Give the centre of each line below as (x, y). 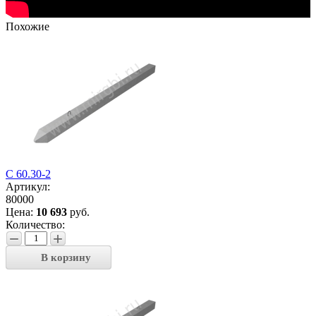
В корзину (66, 257)
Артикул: (28, 186)
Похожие (28, 26)
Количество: (35, 224)
